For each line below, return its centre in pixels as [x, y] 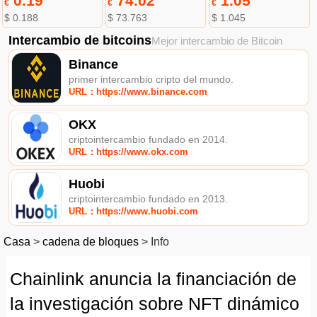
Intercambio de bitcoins [80, 40]
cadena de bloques [91, 241]
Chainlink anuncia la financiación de [153, 278]
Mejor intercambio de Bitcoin [217, 40]
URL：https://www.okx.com [129, 151]
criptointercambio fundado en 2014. [149, 139]
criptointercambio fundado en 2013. [149, 199]
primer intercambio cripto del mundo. [151, 79]
